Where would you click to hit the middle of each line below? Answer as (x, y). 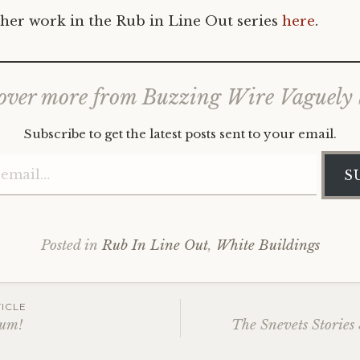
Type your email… (135, 153)
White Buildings (268, 245)
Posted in (71, 245)
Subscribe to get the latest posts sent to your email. (180, 134)
